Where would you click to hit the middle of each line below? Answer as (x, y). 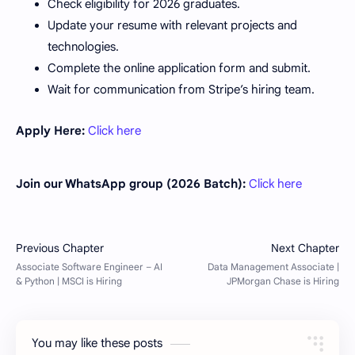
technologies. (83, 46)
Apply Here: (50, 131)
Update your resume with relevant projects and (172, 25)
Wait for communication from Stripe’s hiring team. (181, 89)
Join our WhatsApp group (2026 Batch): (131, 184)
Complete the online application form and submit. (179, 68)
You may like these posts (97, 343)
